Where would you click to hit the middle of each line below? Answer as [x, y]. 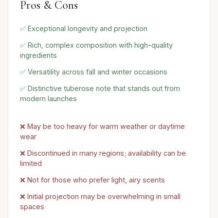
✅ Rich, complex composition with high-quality [96, 45]
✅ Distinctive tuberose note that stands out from [100, 88]
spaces [32, 206]
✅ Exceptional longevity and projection [84, 29]
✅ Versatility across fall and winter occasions [94, 72]
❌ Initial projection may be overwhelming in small [100, 196]
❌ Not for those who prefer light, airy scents [92, 180]
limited [31, 163]
